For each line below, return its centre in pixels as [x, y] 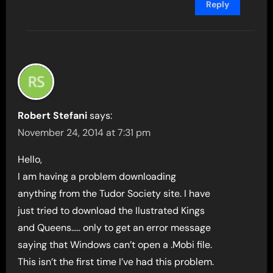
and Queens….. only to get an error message [115, 228]
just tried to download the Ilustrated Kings [112, 211]
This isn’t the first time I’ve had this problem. [116, 262]
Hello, [30, 160]
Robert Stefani [53, 116]
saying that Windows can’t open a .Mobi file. [115, 245]
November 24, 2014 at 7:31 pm [84, 133]
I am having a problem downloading [97, 177]
